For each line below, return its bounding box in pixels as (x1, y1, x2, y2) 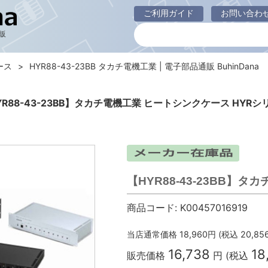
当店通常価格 (126, 229, 177, 239)
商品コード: (126, 202, 177, 214)
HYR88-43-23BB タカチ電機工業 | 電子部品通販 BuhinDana (29, 61, 259, 71)
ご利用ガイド (144, 8, 194, 18)
